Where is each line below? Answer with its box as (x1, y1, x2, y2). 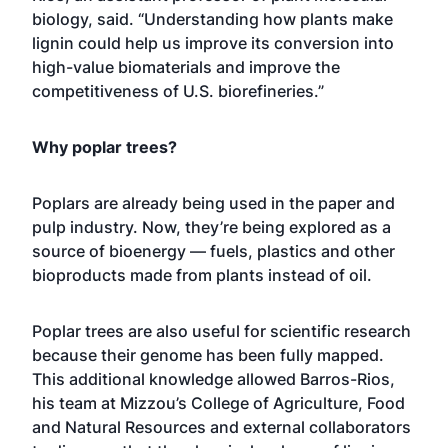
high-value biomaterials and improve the (32, 56, 340, 77)
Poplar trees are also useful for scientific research (32, 320, 411, 341)
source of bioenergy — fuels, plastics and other (32, 240, 395, 261)
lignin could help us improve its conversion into (32, 32, 394, 53)
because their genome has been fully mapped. (32, 344, 384, 365)
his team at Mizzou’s (32, 392, 191, 413)
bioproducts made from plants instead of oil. (32, 264, 372, 285)
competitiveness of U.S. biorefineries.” (32, 80, 324, 101)
